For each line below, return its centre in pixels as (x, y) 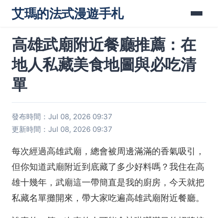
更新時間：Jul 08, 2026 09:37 (62, 129)
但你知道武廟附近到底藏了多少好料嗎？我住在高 (108, 167)
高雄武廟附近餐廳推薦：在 (104, 45)
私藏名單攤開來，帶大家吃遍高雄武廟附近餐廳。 (108, 198)
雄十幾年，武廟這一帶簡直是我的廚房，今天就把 (108, 182)
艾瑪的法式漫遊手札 (68, 13)
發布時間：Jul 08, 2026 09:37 (62, 117)
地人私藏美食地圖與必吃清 (104, 64)
